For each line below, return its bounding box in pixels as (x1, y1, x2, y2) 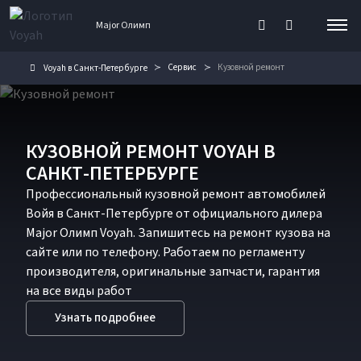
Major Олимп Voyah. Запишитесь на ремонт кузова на (26, 223, 330, 242)
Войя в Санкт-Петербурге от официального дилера (26, 204, 322, 222)
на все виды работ (26, 281, 132, 300)
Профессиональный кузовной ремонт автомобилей (26, 185, 326, 203)
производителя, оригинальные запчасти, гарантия (26, 262, 320, 280)
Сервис (168, 61, 197, 74)
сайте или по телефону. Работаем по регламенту (26, 243, 305, 261)
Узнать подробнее (55, 309, 156, 326)
